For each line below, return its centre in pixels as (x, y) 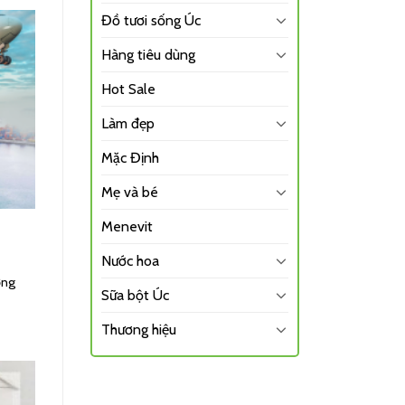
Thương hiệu (138, 329)
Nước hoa (130, 260)
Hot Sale (128, 89)
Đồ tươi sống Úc (151, 20)
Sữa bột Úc (135, 295)
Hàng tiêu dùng (148, 54)
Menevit (127, 226)
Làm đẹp (127, 123)
